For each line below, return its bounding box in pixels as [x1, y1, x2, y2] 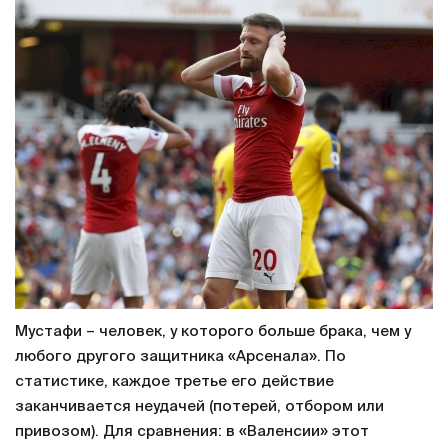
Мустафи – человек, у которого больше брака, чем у [15, 324, 411, 340]
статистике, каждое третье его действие [15, 374, 334, 390]
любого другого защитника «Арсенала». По [15, 349, 346, 365]
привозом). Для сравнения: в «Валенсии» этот [15, 424, 369, 440]
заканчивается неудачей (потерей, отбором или [15, 399, 384, 415]
